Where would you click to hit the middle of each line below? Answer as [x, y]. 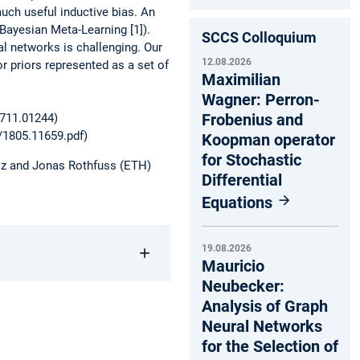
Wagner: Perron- [261, 99]
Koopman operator [268, 139]
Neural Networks [262, 327]
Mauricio [233, 266]
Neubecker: [243, 286]
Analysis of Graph [265, 307]
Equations [239, 202]
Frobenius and [252, 119]
